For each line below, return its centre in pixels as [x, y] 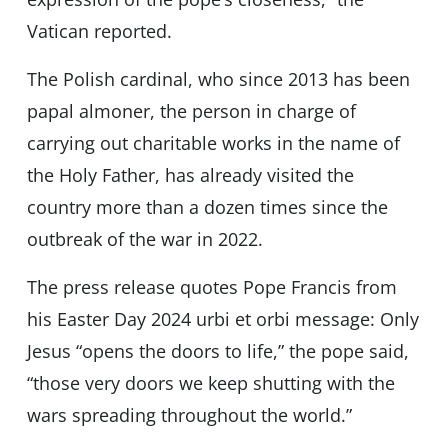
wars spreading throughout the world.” [189, 415]
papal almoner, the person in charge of [191, 111]
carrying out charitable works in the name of [213, 143]
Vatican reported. [99, 31]
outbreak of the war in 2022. [144, 239]
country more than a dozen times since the [207, 207]
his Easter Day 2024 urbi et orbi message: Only [222, 319]
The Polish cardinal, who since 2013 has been [218, 79]
